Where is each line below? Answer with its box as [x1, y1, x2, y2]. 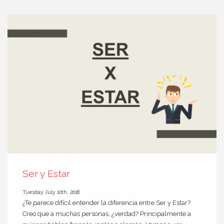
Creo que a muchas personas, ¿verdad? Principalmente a [22, 210, 191, 218]
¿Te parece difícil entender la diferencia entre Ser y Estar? [22, 199, 190, 207]
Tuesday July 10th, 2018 [22, 189, 79, 195]
